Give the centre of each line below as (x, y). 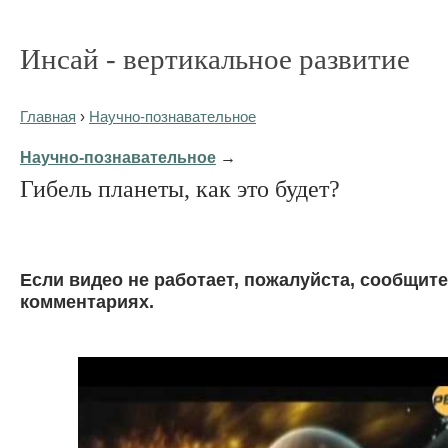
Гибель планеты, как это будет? (180, 188)
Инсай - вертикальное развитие (215, 59)
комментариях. (87, 301)
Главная (48, 117)
